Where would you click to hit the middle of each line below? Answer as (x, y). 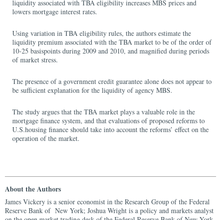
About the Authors (33, 189)
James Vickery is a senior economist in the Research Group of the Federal (107, 202)
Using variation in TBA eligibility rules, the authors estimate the (102, 33)
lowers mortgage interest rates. (55, 12)
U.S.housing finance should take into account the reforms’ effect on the (110, 129)
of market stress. (35, 60)
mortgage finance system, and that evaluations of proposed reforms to (109, 121)
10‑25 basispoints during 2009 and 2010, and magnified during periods (111, 51)
